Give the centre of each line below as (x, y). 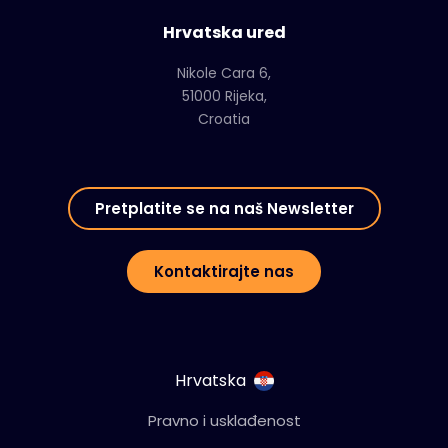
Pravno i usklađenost (224, 421)
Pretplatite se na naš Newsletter (224, 209)
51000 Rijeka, (224, 96)
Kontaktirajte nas (224, 272)
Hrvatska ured (224, 33)
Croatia (224, 119)
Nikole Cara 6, (224, 73)
